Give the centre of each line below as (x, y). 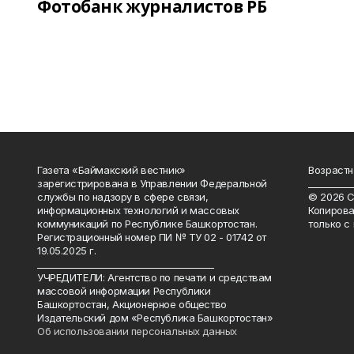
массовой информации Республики (124, 290)
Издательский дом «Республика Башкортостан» (155, 317)
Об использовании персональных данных (137, 331)
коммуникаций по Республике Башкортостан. (147, 223)
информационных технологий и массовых (138, 210)
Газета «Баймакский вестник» (111, 169)
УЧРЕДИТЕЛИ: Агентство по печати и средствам (154, 277)
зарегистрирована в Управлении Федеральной (152, 183)
